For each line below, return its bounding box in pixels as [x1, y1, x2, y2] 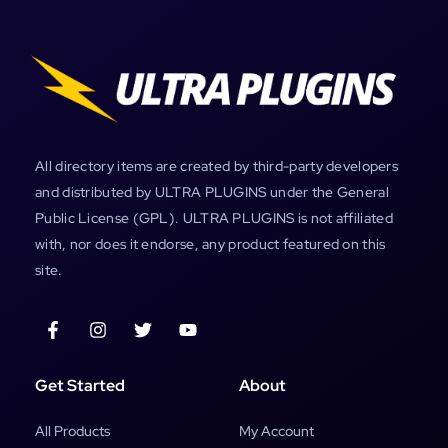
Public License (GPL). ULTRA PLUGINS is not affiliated [35, 208, 393, 227]
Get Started [35, 375, 125, 396]
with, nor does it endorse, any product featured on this [35, 234, 386, 253]
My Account [239, 422, 314, 440]
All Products [35, 422, 110, 440]
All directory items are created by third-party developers [35, 156, 399, 175]
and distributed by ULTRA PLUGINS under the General [35, 182, 389, 201]
